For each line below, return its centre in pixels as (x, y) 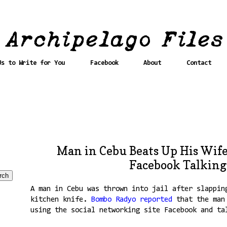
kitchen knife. (61, 200)
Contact (199, 63)
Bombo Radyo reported (131, 200)
